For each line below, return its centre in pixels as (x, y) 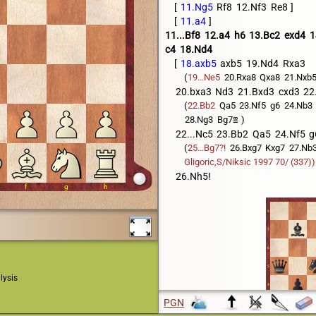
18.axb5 (198, 63)
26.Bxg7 (245, 148)
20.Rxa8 (240, 77)
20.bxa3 (193, 92)
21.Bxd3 (256, 92)
